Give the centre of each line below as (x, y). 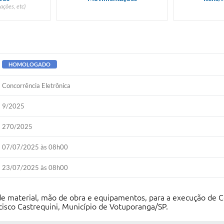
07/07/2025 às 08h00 (35, 147)
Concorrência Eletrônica (36, 85)
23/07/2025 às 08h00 (35, 167)
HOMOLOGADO (30, 64)
